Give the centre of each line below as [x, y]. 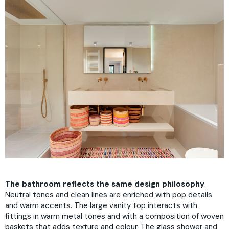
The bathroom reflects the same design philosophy [105, 184]
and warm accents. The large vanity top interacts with [101, 205]
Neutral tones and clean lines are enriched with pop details [109, 194]
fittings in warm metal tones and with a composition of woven [114, 216]
